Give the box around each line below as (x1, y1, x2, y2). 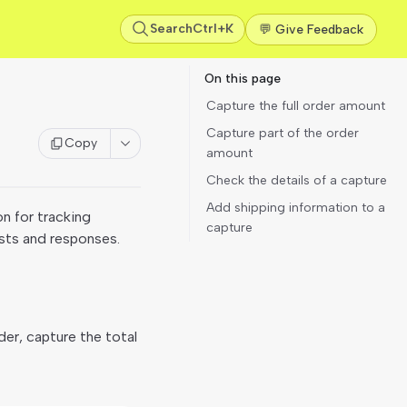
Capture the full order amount (206, 98, 385, 114)
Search (150, 20, 193, 36)
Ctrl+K (193, 20, 233, 36)
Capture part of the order (206, 125, 359, 141)
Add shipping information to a (206, 200, 385, 215)
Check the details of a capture (206, 173, 387, 188)
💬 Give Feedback (259, 21, 363, 37)
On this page (204, 71, 281, 86)
